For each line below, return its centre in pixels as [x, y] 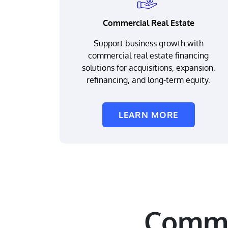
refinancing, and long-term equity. [149, 80]
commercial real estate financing [149, 55]
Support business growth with [148, 43]
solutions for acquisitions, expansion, [148, 68]
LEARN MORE [149, 115]
